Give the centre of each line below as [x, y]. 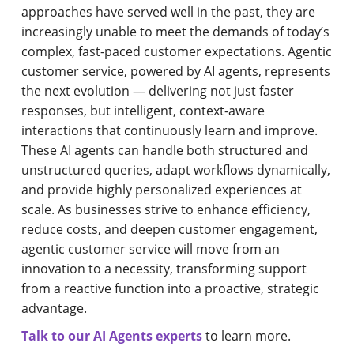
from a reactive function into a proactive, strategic [171, 288]
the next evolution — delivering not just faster [158, 90]
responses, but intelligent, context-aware [143, 110]
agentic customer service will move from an [151, 249]
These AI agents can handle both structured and [165, 150]
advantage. [55, 308]
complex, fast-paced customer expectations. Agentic [177, 51]
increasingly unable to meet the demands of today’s [176, 31]
